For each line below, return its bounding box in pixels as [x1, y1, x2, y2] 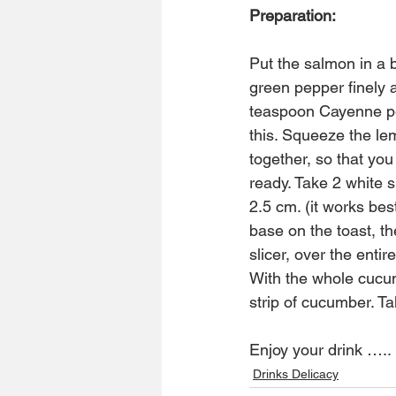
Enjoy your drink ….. [249, 340, 392, 360]
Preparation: [249, 6, 336, 26]
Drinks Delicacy [253, 367, 339, 382]
